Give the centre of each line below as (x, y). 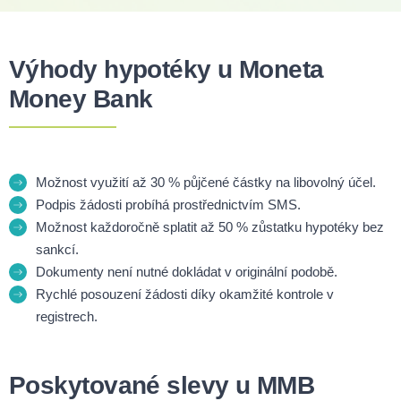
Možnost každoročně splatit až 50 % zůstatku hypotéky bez (210, 227)
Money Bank (81, 99)
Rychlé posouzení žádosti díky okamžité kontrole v (185, 294)
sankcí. (57, 250)
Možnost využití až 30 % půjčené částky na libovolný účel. (206, 183)
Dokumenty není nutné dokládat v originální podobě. (187, 272)
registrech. (67, 317)
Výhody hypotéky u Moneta (166, 70)
